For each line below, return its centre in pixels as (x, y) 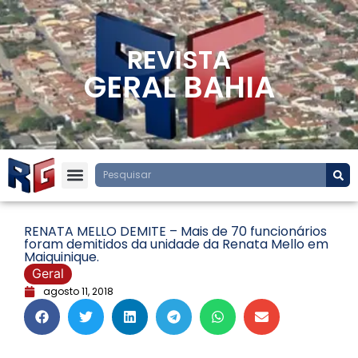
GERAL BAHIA (179, 87)
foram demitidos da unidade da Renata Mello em (176, 244)
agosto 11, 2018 (78, 291)
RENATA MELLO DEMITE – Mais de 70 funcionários (175, 231)
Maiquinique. (62, 257)
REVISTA (179, 60)
